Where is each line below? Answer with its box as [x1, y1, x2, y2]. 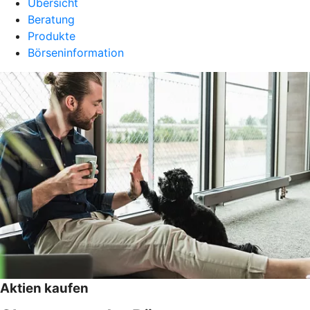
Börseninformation [28, 46, 124, 60]
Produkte [28, 29, 75, 43]
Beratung [28, 12, 75, 26]
